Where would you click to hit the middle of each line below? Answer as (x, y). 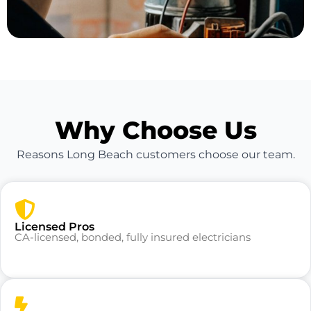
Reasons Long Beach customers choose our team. (155, 155)
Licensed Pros (54, 226)
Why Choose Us (155, 131)
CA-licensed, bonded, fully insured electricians (133, 237)
